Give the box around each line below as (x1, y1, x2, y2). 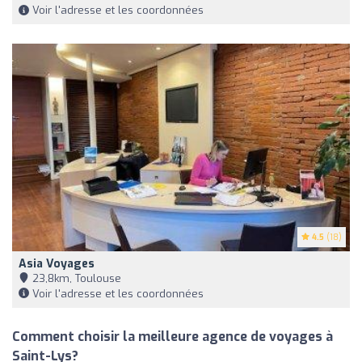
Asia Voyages (19, 255, 95, 271)
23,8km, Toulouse (29, 271, 121, 285)
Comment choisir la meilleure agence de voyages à (12, 327, 333, 345)
